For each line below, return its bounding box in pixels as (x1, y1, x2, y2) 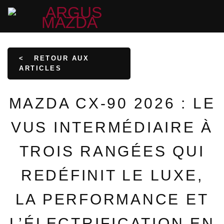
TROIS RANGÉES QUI (19, 143, 205, 159)
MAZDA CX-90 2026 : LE (8, 95, 215, 111)
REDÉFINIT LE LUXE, (20, 167, 203, 183)
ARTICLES (19, 64, 61, 72)
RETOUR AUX (30, 54, 89, 62)
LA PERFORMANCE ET (15, 191, 209, 207)
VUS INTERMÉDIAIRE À (10, 119, 213, 135)
